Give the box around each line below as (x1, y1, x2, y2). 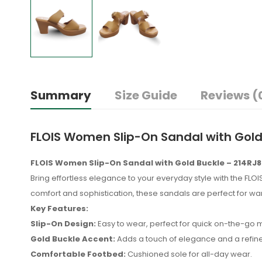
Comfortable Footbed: (30, 248, 126, 260)
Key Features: (30, 202, 88, 214)
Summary (30, 87, 91, 104)
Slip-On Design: (30, 218, 96, 229)
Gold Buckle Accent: (30, 233, 115, 244)
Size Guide (115, 87, 177, 104)
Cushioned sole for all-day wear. (126, 248, 252, 260)
